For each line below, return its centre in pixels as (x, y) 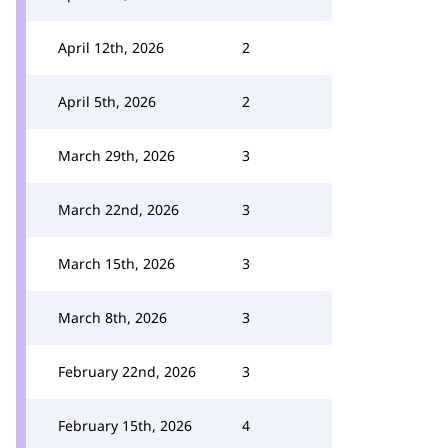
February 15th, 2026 (125, 425)
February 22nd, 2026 (127, 371)
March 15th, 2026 (116, 263)
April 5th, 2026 (107, 101)
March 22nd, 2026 (118, 209)
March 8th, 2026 (112, 317)
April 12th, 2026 (111, 47)
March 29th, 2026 (116, 155)
